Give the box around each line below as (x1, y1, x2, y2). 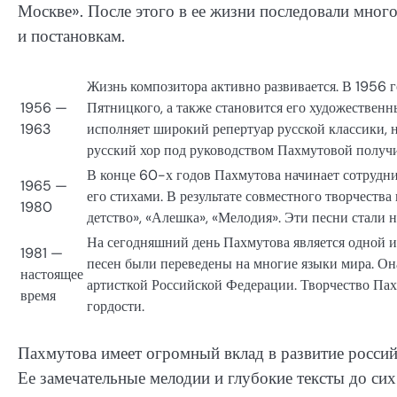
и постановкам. (18, 24, 125, 47)
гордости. (87, 297, 144, 316)
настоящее (20, 265, 83, 284)
